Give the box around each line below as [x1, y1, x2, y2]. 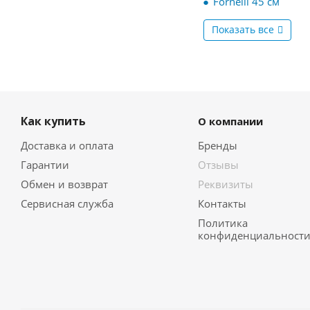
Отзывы [197, 158, 239, 172]
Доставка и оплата [21, 138, 113, 153]
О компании [197, 114, 263, 129]
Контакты [197, 197, 246, 211]
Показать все [212, 23, 274, 37]
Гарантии [21, 158, 69, 172]
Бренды [197, 138, 237, 153]
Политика [197, 216, 248, 230]
